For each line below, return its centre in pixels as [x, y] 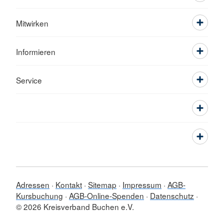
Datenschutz [172, 196]
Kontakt [69, 185]
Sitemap [102, 185]
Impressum [142, 185]
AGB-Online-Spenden [106, 196]
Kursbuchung [39, 196]
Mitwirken [32, 23]
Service [29, 80]
